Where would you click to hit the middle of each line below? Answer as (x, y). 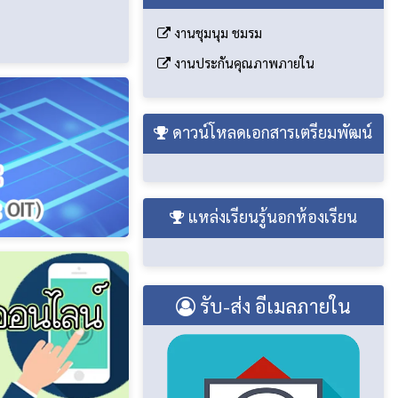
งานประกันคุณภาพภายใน (242, 63)
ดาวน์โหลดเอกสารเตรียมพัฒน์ (271, 132)
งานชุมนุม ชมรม (216, 33)
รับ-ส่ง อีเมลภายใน (273, 306)
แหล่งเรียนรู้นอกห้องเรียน (271, 217)
